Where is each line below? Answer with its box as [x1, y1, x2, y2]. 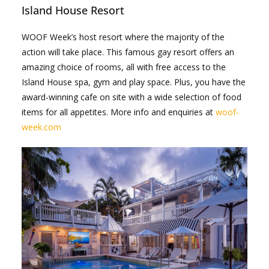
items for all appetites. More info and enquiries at [22, 106, 216, 118]
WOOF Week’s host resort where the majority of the [22, 31, 225, 43]
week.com [22, 121, 61, 133]
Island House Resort [22, 2, 124, 17]
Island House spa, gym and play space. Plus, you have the [22, 76, 246, 88]
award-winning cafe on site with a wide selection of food [22, 91, 241, 103]
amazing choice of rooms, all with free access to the [22, 61, 226, 73]
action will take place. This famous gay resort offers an [22, 46, 234, 58]
